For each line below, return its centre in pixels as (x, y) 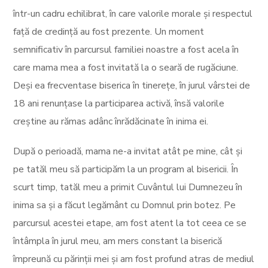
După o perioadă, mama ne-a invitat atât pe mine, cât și (128, 152)
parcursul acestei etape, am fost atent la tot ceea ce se (130, 223)
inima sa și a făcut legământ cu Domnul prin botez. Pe (125, 205)
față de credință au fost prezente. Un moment (109, 32)
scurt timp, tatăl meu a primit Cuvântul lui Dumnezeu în (128, 188)
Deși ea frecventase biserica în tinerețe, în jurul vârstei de (132, 86)
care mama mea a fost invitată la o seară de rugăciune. (126, 68)
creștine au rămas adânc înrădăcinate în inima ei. (111, 122)
